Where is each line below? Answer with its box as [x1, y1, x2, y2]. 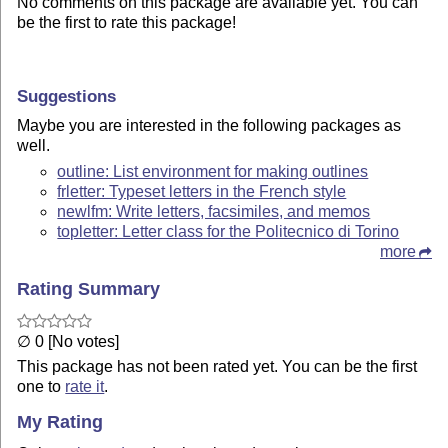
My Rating [17, 412, 104, 433]
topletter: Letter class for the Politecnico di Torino [57, 223, 400, 241]
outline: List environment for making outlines [57, 163, 369, 181]
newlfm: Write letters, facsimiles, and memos [57, 203, 371, 221]
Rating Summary [17, 279, 161, 300]
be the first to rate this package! [17, 14, 237, 32]
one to [17, 377, 66, 395]
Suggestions [17, 85, 117, 106]
